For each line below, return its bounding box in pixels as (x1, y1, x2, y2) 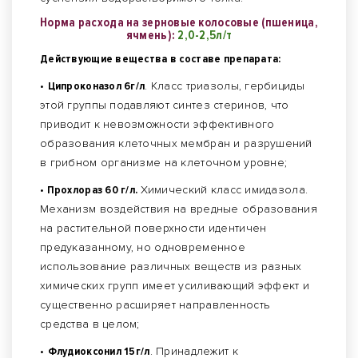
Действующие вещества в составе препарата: (40, 52, 281, 66)
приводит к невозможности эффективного (40, 117, 275, 132)
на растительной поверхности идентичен (40, 221, 267, 236)
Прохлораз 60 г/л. (44, 183, 141, 197)
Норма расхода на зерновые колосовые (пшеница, (40, 15, 318, 30)
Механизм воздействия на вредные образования (40, 202, 318, 217)
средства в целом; (40, 317, 140, 332)
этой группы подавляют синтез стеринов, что (40, 98, 289, 113)
